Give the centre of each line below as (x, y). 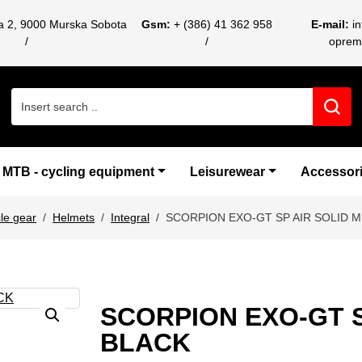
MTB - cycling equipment (79, 172)
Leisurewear (227, 172)
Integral (130, 217)
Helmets (74, 217)
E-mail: (330, 24)
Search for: (41, 96)
